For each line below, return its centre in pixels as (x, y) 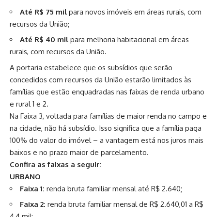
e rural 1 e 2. (29, 104)
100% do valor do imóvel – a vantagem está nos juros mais (107, 140)
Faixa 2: (34, 204)
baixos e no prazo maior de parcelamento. (79, 152)
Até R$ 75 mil (43, 12)
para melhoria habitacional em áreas (129, 40)
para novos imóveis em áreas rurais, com (134, 12)
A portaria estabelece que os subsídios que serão (91, 67)
